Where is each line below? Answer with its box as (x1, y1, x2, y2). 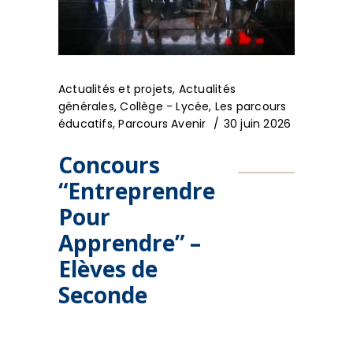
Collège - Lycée (120, 98, 210, 115)
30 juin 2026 (223, 116, 292, 132)
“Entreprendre (58, 176, 215, 206)
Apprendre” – (58, 228, 201, 258)
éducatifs (58, 116, 113, 132)
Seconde (58, 280, 147, 310)
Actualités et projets (58, 81, 173, 98)
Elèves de (58, 254, 158, 284)
